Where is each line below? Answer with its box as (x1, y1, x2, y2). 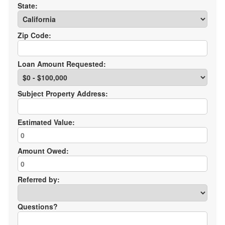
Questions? (18, 201, 58, 211)
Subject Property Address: (18, 88, 108, 98)
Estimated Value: (18, 117, 75, 127)
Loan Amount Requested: (18, 59, 106, 69)
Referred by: (18, 174, 60, 184)
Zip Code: (18, 30, 51, 40)
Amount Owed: (18, 146, 69, 156)
